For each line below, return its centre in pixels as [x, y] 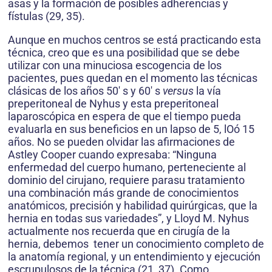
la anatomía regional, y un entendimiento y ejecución [134, 257]
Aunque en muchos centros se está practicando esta [134, 40]
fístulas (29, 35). [46, 16]
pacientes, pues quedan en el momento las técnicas [133, 78]
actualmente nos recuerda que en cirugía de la [119, 231]
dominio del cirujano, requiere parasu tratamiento [126, 180]
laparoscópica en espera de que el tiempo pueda [124, 116]
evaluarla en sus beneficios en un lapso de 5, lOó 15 [131, 129]
